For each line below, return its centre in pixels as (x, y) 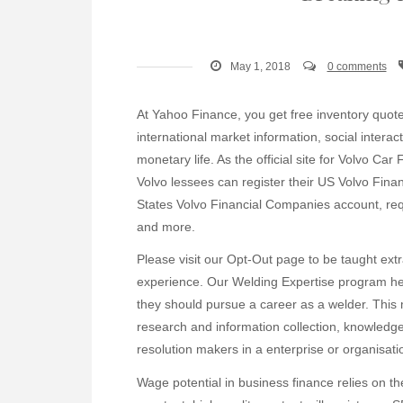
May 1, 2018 (260, 67)
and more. (166, 227)
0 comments (357, 67)
